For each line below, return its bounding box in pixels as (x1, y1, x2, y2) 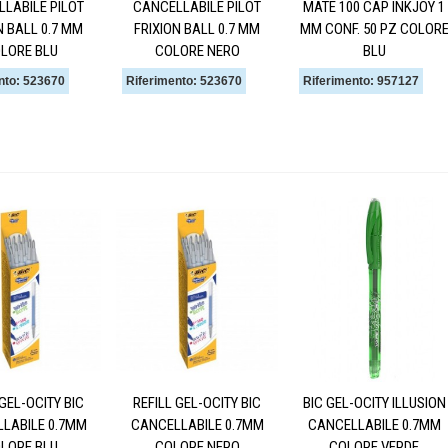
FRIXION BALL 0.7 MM (134, 20, 260, 39)
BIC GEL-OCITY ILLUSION (302, 394, 446, 413)
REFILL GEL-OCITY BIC (133, 394, 261, 413)
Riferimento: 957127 (303, 74, 419, 89)
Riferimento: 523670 (126, 74, 242, 89)
